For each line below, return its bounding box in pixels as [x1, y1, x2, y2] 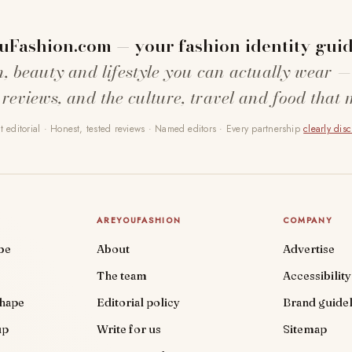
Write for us [97, 322, 162, 337]
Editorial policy [97, 295, 181, 310]
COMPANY [282, 214, 333, 227]
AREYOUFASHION [97, 214, 181, 227]
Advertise [282, 242, 335, 257]
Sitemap [282, 322, 327, 337]
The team [97, 269, 148, 284]
